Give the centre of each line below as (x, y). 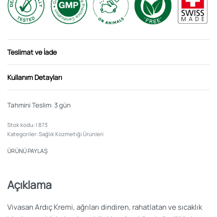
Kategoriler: (23, 134)
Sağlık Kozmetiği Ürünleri (71, 134)
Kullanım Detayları (35, 77)
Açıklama (30, 185)
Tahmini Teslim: (30, 105)
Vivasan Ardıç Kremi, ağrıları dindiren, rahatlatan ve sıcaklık (105, 207)
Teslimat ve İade (32, 52)
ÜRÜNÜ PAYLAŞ (27, 151)
